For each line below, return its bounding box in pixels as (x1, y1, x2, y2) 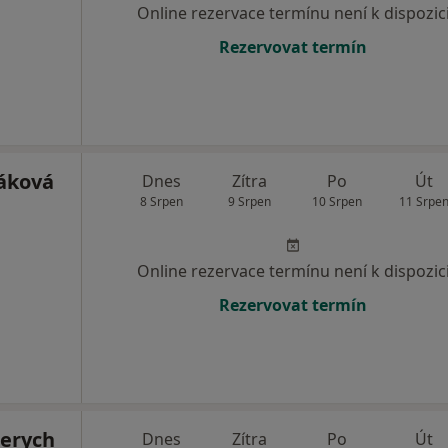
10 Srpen (311, 193, 362, 210)
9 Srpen (227, 193, 271, 210)
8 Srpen (140, 193, 184, 210)
